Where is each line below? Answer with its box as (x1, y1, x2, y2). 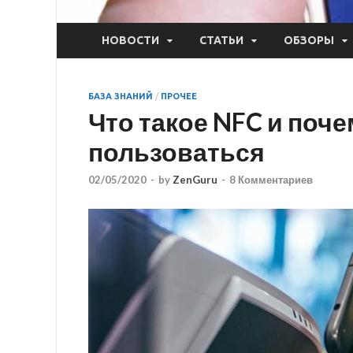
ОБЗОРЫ (284, 34, 334, 47)
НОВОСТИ (102, 34, 159, 47)
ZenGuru (173, 173, 217, 187)
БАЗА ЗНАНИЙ (88, 91, 153, 101)
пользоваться (88, 136, 265, 167)
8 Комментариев (229, 173, 313, 187)
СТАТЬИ (199, 34, 243, 47)
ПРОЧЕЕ (161, 91, 197, 101)
